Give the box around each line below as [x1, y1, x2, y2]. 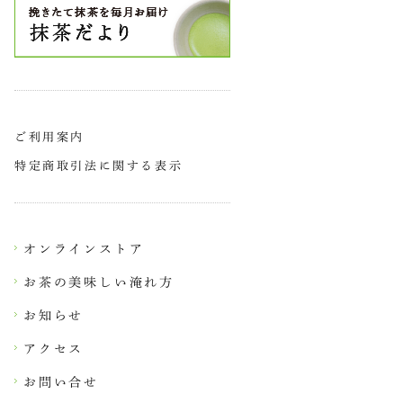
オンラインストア [23, 240, 145, 257]
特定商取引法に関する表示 [14, 157, 184, 174]
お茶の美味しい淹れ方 [23, 273, 175, 291]
